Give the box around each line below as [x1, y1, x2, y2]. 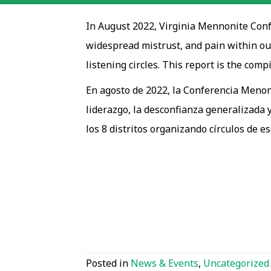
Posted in [86, 256, 131, 270]
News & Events [131, 256, 198, 270]
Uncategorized [203, 256, 269, 270]
